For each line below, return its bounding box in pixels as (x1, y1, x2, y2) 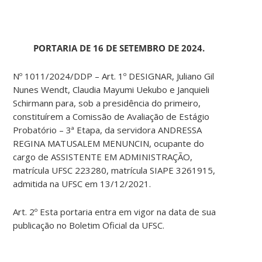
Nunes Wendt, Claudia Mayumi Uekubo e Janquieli (13, 84, 210, 96)
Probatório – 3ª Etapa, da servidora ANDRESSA (13, 124, 202, 136)
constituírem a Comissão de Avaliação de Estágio (13, 111, 210, 123)
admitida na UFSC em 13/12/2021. (13, 178, 151, 190)
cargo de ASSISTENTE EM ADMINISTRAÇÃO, (13, 151, 193, 163)
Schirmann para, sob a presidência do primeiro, (13, 97, 201, 109)
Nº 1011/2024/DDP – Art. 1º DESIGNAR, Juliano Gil (13, 70, 215, 82)
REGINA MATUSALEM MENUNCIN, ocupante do (13, 137, 205, 150)
